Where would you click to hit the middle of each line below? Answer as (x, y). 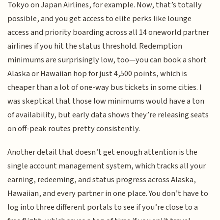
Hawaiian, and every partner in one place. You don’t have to (108, 194)
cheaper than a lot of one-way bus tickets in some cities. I (105, 87)
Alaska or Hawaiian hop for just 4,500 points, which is (97, 73)
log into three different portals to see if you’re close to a (103, 207)
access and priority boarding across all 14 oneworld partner (109, 32)
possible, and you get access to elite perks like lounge (100, 18)
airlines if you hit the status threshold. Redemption (95, 46)
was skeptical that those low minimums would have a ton (106, 101)
